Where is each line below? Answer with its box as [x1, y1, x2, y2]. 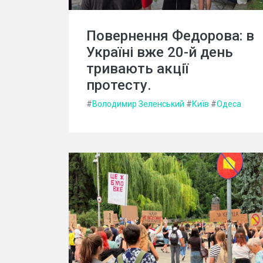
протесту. [86, 77, 151, 93]
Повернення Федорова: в [86, 28, 254, 44]
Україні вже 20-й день [86, 44, 233, 60]
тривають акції [86, 60, 188, 77]
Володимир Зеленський [92, 99, 184, 109]
